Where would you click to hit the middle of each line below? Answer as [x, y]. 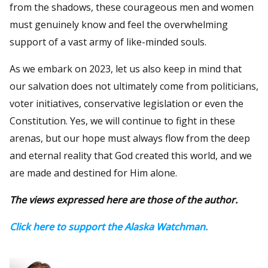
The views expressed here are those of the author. [124, 200]
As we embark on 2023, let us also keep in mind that [126, 68]
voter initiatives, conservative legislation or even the [127, 103]
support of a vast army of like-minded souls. [108, 42]
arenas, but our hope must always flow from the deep [130, 138]
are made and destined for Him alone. [93, 173]
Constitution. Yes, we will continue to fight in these [122, 121]
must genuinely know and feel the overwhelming [119, 24]
